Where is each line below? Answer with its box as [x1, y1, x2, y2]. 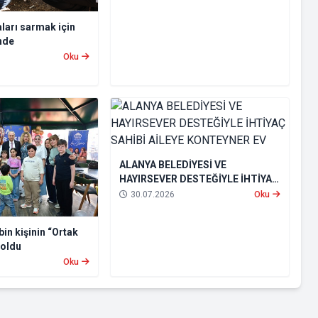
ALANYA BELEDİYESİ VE [119, 159, 226, 171]
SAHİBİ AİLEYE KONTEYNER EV [119, 187, 260, 199]
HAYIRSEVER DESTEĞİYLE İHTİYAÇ [119, 173, 279, 185]
